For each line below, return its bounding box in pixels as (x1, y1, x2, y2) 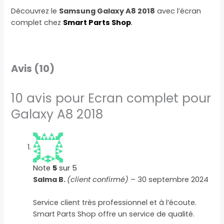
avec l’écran (155, 6, 201, 16)
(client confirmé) (67, 174, 129, 184)
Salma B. (33, 174, 67, 184)
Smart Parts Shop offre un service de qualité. (33, 209, 195, 219)
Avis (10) (11, 61, 55, 76)
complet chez (11, 17, 63, 28)
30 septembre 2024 (137, 174, 209, 184)
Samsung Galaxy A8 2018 (59, 6, 155, 16)
